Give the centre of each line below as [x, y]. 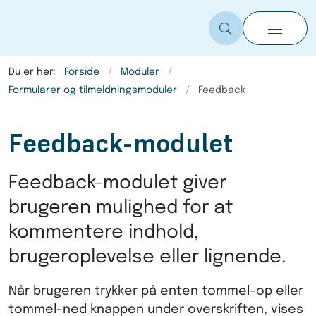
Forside [82, 72]
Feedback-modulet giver [117, 183]
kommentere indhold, [104, 233]
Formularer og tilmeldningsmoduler [93, 90]
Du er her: [32, 72]
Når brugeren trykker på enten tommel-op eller [156, 291]
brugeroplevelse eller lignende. [147, 257]
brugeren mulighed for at [121, 208]
